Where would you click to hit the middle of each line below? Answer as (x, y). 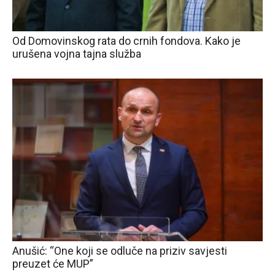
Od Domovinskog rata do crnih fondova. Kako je (126, 41)
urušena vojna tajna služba (77, 53)
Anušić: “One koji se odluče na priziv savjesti (120, 250)
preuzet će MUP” (53, 263)
